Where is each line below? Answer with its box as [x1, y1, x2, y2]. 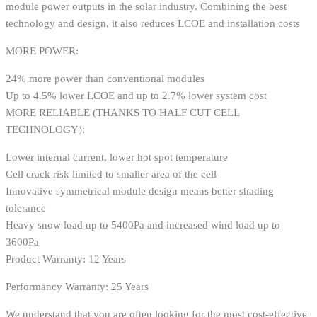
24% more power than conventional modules [6, 72, 204, 84]
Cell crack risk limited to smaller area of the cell [6, 168, 217, 180]
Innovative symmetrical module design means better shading [6, 185, 274, 197]
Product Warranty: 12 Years [6, 253, 126, 265]
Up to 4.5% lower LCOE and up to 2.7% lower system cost [6, 89, 267, 101]
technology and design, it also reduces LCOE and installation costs [6, 17, 300, 29]
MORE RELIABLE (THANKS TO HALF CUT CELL [6, 106, 239, 118]
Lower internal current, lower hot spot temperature [6, 151, 228, 163]
